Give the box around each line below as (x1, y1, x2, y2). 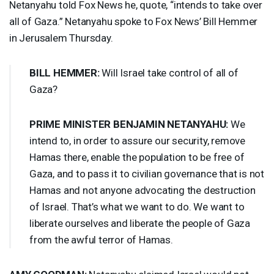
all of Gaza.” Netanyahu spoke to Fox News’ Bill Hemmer (9, 15, 258, 28)
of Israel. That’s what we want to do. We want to (29, 200, 245, 213)
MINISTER (62, 117, 111, 130)
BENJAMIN (113, 117, 165, 130)
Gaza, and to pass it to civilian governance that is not (29, 167, 264, 180)
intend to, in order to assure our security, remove (29, 134, 245, 147)
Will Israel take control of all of (99, 66, 239, 79)
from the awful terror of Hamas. (29, 233, 173, 246)
